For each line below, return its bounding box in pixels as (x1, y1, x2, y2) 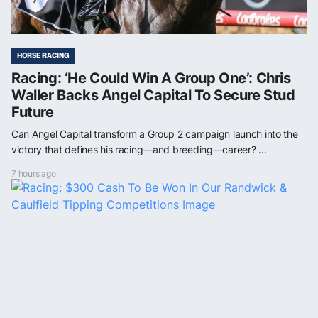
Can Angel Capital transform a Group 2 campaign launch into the (11, 127, 298, 140)
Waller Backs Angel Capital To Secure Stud (11, 86, 295, 104)
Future (11, 103, 54, 121)
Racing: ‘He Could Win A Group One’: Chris (11, 69, 291, 87)
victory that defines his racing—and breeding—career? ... (11, 143, 267, 155)
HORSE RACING (17, 49, 70, 61)
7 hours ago (11, 168, 56, 179)
